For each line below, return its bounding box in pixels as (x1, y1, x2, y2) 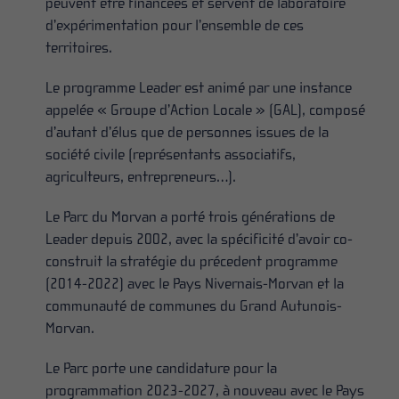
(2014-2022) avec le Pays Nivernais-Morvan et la (45, 275, 345, 292)
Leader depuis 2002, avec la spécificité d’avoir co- (45, 231, 354, 248)
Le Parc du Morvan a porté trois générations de (45, 208, 336, 225)
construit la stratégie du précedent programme (45, 253, 338, 270)
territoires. (45, 39, 113, 56)
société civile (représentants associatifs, (45, 146, 297, 163)
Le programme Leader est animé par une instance (45, 79, 353, 96)
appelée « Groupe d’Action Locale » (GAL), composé (45, 102, 366, 118)
